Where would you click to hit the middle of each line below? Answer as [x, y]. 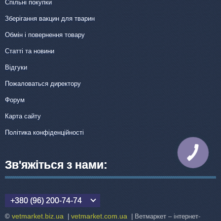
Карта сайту [23, 116]
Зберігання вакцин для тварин [50, 18]
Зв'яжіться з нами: [56, 165]
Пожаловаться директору [43, 83]
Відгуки [16, 67]
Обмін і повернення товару [45, 35]
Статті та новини [30, 51]
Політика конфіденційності [44, 132]
